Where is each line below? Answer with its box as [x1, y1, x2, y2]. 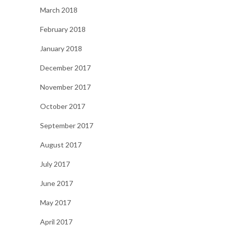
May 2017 [40, 198, 71, 207]
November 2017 [40, 83, 91, 92]
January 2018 [40, 44, 82, 53]
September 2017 [40, 121, 93, 130]
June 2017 [40, 179, 73, 188]
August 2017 [40, 140, 82, 149]
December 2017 [40, 63, 91, 72]
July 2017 [40, 160, 70, 169]
